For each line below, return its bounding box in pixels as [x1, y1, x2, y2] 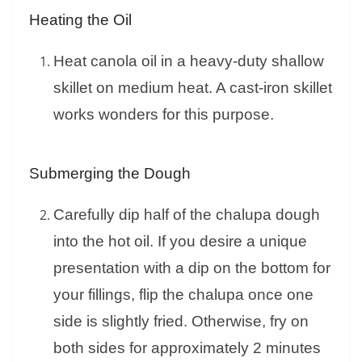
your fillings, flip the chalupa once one [53, 286, 314, 304]
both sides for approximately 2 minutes [53, 339, 321, 357]
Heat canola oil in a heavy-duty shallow [53, 53, 324, 70]
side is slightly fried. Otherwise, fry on [53, 313, 309, 330]
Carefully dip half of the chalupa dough [53, 206, 320, 224]
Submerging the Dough [29, 165, 191, 183]
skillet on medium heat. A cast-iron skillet [53, 79, 332, 97]
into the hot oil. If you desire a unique [53, 233, 307, 250]
